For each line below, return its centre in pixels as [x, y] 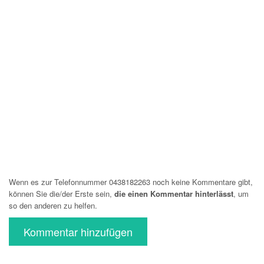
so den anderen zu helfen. [53, 205]
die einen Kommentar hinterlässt [174, 194]
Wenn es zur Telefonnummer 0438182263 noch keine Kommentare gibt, [131, 182]
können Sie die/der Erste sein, [62, 194]
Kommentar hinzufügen [78, 232]
